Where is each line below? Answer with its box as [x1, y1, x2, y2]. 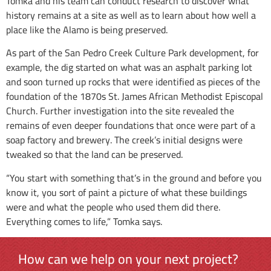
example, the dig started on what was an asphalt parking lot [6, 58, 252, 77]
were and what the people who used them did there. [6, 197, 220, 216]
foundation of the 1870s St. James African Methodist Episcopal [6, 87, 263, 106]
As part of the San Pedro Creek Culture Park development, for [6, 44, 259, 62]
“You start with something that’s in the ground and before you [6, 168, 262, 187]
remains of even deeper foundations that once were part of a [6, 116, 255, 135]
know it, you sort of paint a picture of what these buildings [6, 183, 247, 201]
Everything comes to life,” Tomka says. [6, 212, 165, 230]
